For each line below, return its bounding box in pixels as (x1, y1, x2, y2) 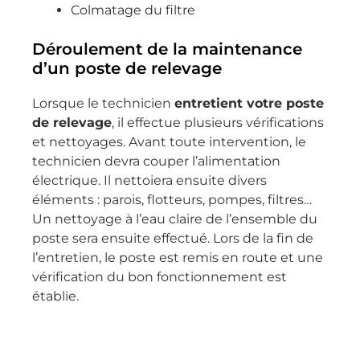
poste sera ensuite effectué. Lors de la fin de (32, 231, 313, 246)
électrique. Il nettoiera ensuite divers (32, 173, 267, 188)
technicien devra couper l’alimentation (32, 153, 280, 169)
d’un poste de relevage (32, 59, 222, 78)
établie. (32, 288, 79, 304)
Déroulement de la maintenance (32, 39, 302, 59)
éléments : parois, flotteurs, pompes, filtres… (32, 192, 312, 207)
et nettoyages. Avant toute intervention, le (32, 134, 306, 149)
